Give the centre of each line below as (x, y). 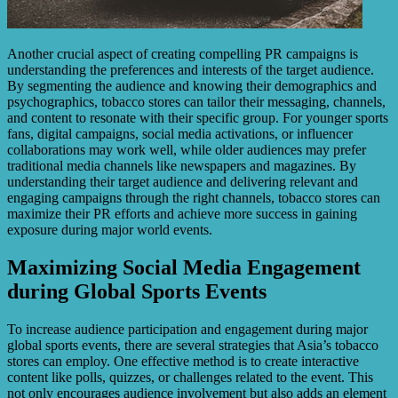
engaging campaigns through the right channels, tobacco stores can (194, 198)
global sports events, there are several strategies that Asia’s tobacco (193, 346)
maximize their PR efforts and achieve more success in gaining (182, 214)
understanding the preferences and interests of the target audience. (191, 70)
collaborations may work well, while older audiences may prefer (187, 150)
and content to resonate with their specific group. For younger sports (198, 118)
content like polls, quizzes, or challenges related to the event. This (190, 378)
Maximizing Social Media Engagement (184, 268)
